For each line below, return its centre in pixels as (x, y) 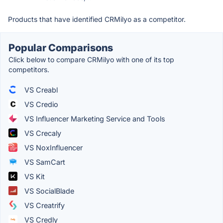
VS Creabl (40, 90)
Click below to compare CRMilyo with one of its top (91, 59)
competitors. (29, 69)
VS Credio (40, 104)
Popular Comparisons (61, 48)
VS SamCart (44, 162)
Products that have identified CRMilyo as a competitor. (97, 19)
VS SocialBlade (48, 191)
